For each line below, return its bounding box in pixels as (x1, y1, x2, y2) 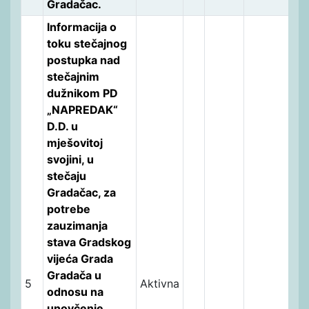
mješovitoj (46, 135, 103, 150)
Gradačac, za (46, 185, 116, 199)
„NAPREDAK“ (46, 102, 118, 117)
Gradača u (46, 268, 101, 282)
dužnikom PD (46, 86, 118, 100)
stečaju (46, 168, 86, 183)
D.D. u (46, 119, 78, 133)
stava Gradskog (46, 235, 131, 249)
